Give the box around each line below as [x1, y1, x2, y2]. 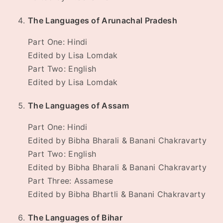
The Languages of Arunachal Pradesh [28, 15, 177, 26]
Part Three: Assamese [28, 176, 113, 186]
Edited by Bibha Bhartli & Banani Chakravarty [28, 189, 206, 200]
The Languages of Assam [28, 101, 129, 111]
